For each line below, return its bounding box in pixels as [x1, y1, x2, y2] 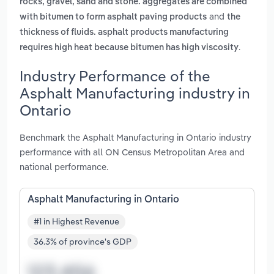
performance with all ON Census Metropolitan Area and [20, 146, 245, 158]
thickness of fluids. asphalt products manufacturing [20, 28, 229, 37]
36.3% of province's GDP [34, 236, 131, 248]
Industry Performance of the [20, 66, 210, 85]
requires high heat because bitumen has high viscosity [20, 43, 239, 53]
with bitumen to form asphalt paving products [20, 13, 207, 22]
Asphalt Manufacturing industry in [20, 83, 250, 102]
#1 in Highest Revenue [34, 216, 119, 228]
